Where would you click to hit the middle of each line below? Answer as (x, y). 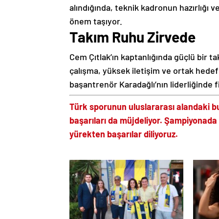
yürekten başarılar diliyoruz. (124, 134)
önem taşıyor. (96, 21)
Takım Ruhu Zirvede (132, 37)
